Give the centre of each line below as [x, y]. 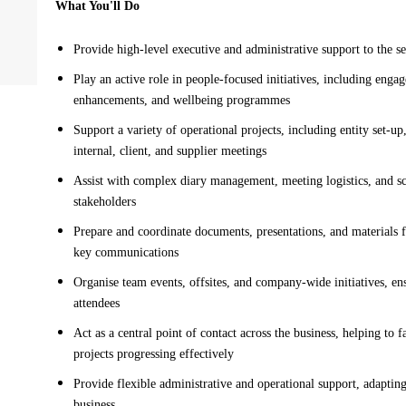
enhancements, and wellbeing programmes [182, 100]
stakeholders [105, 202]
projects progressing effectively [154, 354]
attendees [97, 303]
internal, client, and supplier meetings [170, 151]
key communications [126, 252]
